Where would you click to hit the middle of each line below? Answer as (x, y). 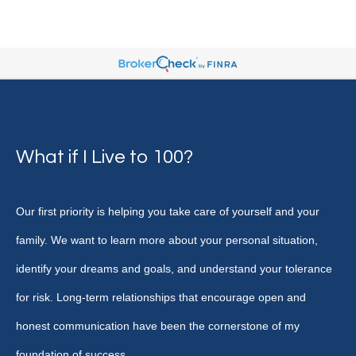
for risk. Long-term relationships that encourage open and (161, 297)
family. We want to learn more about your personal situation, (167, 240)
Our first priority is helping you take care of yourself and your (168, 211)
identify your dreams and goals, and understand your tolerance (174, 269)
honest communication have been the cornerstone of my (158, 326)
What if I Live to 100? (106, 157)
